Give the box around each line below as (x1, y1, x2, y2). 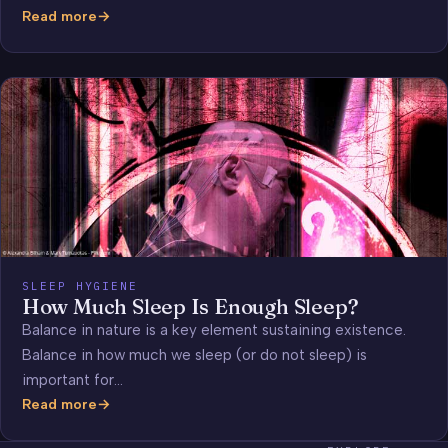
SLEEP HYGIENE (21, 278, 139, 293)
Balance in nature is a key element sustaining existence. (21, 320, 406, 339)
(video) (20, 86, 73, 105)
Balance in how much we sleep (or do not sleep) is (21, 345, 367, 364)
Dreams (20, 63, 74, 82)
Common (20, 40, 82, 59)
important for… (21, 370, 123, 389)
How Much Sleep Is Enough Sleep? (21, 293, 359, 319)
